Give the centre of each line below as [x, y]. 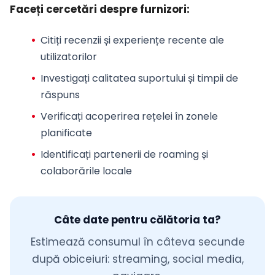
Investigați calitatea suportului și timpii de [139, 78]
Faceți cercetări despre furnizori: [100, 10]
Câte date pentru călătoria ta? [137, 219]
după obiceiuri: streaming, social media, [137, 259]
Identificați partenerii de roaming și [124, 154]
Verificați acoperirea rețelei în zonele [129, 116]
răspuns [62, 95]
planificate [66, 133]
